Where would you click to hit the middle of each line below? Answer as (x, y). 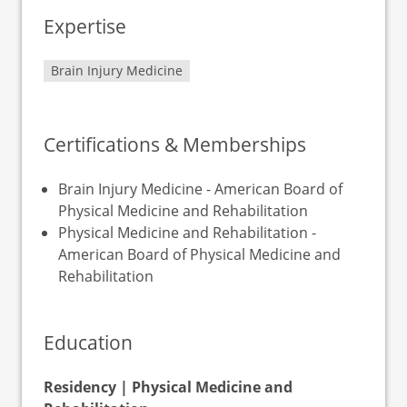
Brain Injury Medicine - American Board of (200, 189)
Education (88, 342)
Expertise (85, 26)
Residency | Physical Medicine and (168, 387)
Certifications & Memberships (175, 144)
